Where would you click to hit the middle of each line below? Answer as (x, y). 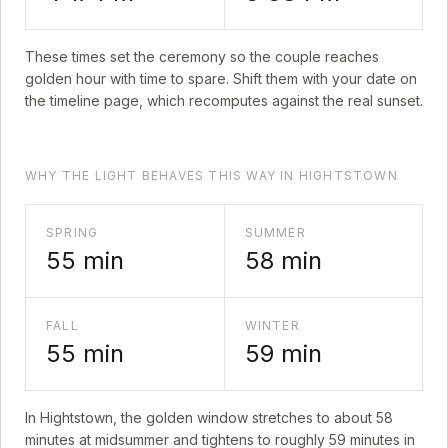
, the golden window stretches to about (244, 417)
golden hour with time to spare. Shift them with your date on (221, 78)
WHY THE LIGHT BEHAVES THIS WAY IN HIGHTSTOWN (211, 175)
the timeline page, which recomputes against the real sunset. (224, 100)
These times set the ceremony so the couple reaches (202, 56)
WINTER (272, 325)
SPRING (72, 232)
